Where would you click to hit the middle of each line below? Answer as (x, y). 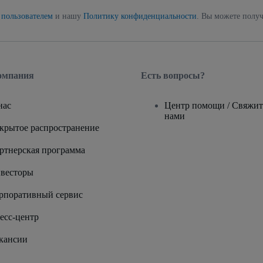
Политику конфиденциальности (140, 16)
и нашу (68, 16)
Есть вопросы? (173, 75)
